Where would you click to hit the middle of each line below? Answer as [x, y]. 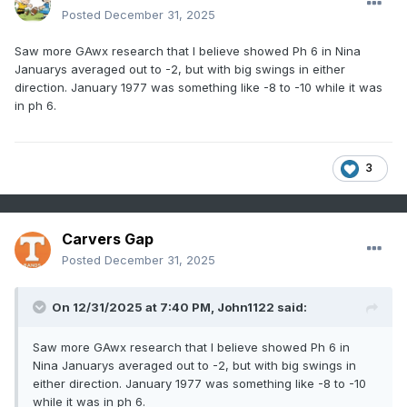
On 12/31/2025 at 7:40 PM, [134, 308]
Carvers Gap [108, 239]
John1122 [246, 308]
